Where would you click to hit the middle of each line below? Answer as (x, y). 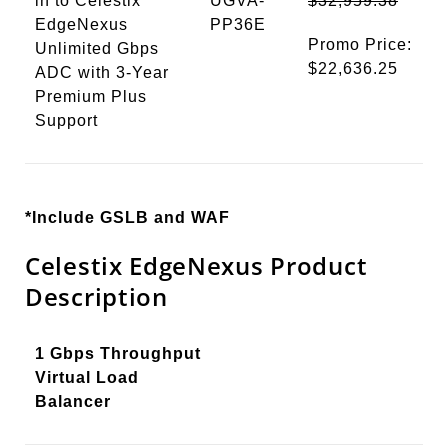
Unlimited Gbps (97, 49)
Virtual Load (87, 377)
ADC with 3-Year (102, 73)
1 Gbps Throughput (118, 353)
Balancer (73, 401)
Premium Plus (91, 97)
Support (66, 121)
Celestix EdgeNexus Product (196, 265)
